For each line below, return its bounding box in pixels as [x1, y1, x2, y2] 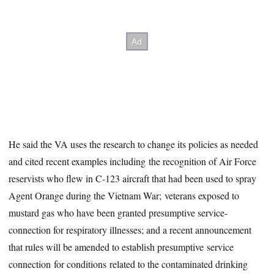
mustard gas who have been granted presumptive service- [9, 206, 228, 219]
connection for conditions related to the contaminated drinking [9, 257, 248, 270]
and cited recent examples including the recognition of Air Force [9, 154, 257, 168]
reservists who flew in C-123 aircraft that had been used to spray [9, 171, 257, 185]
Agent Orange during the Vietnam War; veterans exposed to [9, 188, 240, 202]
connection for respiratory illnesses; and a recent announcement [9, 223, 252, 236]
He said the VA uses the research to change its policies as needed [9, 137, 259, 150]
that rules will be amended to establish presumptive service [9, 240, 234, 253]
